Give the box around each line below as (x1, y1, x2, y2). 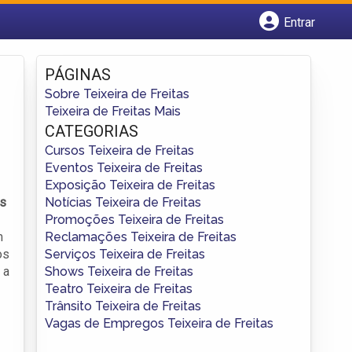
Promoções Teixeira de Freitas (45, 211, 224, 227)
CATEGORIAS (45, 121, 138, 141)
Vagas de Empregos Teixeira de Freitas (45, 315, 273, 331)
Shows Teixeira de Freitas (45, 263, 193, 279)
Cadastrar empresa (60, 40, 164, 55)
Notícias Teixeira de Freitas (45, 194, 201, 210)
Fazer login (60, 57, 121, 72)
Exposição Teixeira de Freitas (45, 177, 215, 192)
